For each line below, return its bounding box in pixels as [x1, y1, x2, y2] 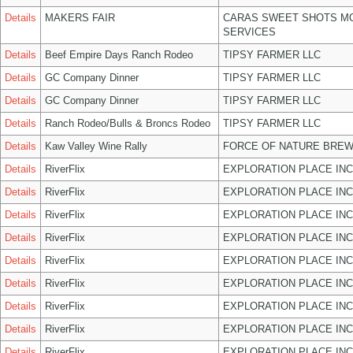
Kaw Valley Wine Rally [45, 140, 147, 152]
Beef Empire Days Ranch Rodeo [45, 49, 193, 61]
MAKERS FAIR [45, 12, 115, 24]
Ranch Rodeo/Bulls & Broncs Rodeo [45, 117, 210, 129]
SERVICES [223, 26, 276, 38]
